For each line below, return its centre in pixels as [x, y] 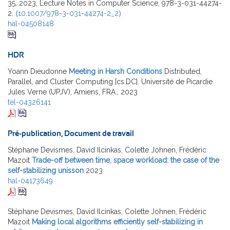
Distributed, [183, 72]
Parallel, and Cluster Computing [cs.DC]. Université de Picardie [110, 82]
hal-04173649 [30, 181]
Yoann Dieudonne [37, 72]
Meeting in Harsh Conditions [116, 72]
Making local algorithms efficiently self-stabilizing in [117, 222]
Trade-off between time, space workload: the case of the [126, 160]
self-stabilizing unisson [46, 171]
